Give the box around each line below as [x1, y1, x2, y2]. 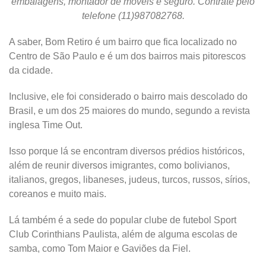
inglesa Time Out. [9, 119, 83, 130]
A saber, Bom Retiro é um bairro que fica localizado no [9, 36, 237, 47]
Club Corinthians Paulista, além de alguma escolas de [9, 229, 237, 239]
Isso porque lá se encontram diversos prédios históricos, [9, 145, 245, 156]
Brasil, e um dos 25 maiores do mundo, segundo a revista [9, 105, 250, 116]
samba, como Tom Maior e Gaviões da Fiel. [9, 243, 191, 254]
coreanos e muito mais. [9, 188, 106, 199]
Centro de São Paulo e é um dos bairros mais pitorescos [9, 50, 246, 61]
